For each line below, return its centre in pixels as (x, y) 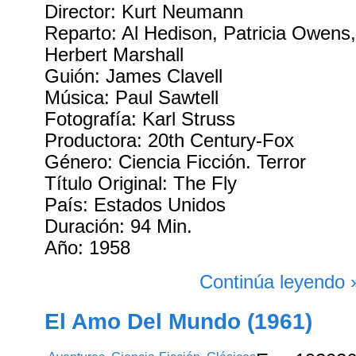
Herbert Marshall (114, 54)
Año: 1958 (88, 248)
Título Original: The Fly (141, 183)
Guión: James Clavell (134, 76)
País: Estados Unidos (135, 205)
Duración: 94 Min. (119, 226)
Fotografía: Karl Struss (140, 119)
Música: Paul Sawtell (132, 97)
